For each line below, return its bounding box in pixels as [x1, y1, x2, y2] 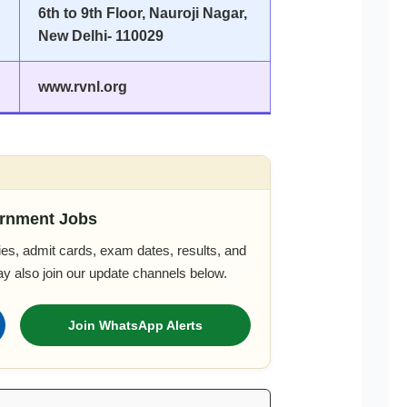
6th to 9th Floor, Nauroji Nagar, [37, 5, 247, 21]
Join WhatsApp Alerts [68, 317, 203, 333]
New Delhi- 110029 [37, 27, 164, 44]
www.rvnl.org [37, 78, 127, 94]
